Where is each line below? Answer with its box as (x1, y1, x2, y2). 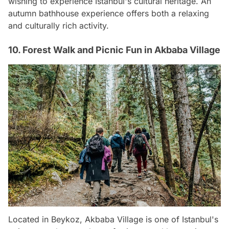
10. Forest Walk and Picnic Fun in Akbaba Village (8, 44, 220, 56)
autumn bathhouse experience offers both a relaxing (8, 8, 209, 19)
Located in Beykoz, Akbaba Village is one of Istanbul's (8, 214, 218, 224)
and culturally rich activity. (8, 20, 109, 31)
